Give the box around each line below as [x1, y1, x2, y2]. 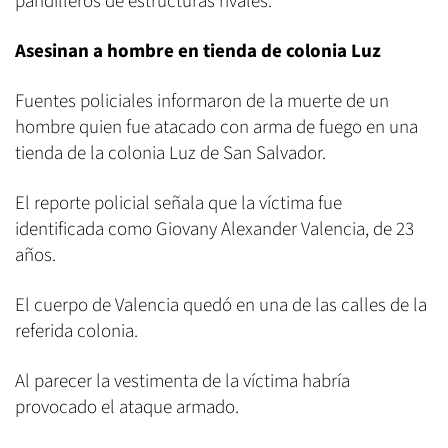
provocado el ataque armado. [15, 394, 239, 422]
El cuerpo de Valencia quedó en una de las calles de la [15, 292, 427, 320]
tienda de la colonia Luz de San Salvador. [15, 140, 326, 168]
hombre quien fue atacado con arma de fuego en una [15, 114, 418, 142]
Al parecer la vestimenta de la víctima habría [15, 368, 350, 396]
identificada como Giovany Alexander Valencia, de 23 [15, 216, 414, 244]
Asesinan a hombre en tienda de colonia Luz [15, 38, 381, 66]
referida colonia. [15, 318, 138, 346]
